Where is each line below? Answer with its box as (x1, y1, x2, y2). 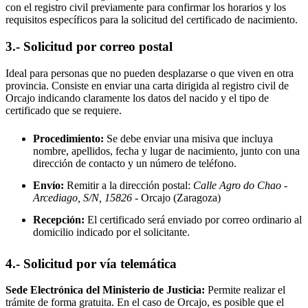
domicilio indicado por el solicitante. (33, 225, 190, 238)
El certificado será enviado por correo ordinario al (85, 213, 302, 225)
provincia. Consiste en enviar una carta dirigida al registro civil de (5, 79, 289, 91)
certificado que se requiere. (5, 104, 122, 116)
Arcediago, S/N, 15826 (33, 191, 135, 203)
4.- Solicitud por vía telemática (5, 256, 177, 271)
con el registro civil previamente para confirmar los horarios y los (5, 1, 286, 14)
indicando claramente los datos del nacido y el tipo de (35, 91, 269, 104)
